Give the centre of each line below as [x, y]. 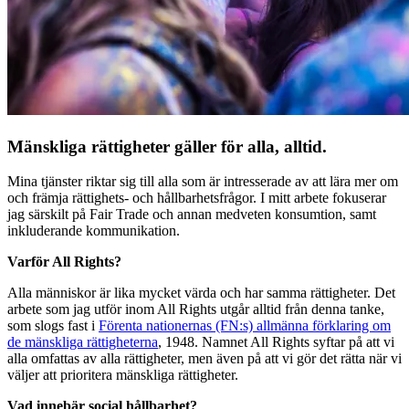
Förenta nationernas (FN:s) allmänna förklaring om [245, 326]
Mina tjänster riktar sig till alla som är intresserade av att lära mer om [203, 182]
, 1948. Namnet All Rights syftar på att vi [276, 342]
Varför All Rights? [64, 262]
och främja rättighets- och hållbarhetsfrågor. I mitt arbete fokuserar [197, 198]
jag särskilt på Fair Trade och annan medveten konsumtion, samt [192, 215]
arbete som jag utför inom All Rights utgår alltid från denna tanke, [196, 309]
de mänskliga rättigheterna [83, 342]
